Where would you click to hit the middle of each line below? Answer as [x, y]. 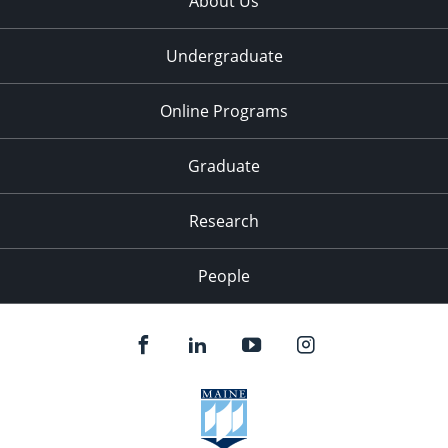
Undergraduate [224, 56]
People [224, 276]
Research [224, 221]
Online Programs [224, 111]
